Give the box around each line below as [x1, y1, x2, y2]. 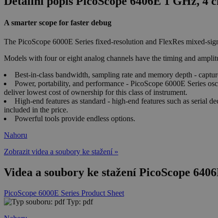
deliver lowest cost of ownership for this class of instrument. [4, 88, 187, 96]
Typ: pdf [65, 197, 93, 206]
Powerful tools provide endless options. [15, 114, 135, 123]
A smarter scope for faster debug [4, 18, 111, 27]
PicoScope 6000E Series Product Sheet [4, 188, 124, 197]
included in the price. [4, 105, 68, 114]
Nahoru [4, 130, 27, 139]
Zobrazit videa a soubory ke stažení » [4, 147, 118, 156]
